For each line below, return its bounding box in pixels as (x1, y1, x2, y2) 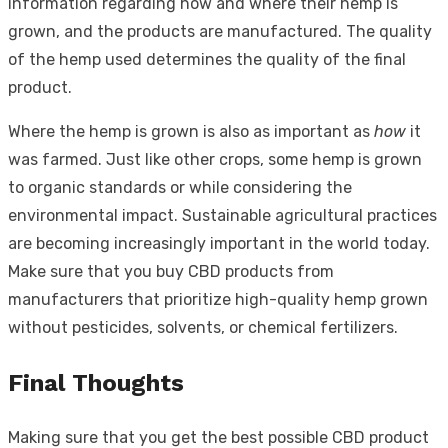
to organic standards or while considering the (8, 177, 352, 197)
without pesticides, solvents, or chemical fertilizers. (8, 317, 398, 337)
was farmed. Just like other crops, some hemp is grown (8, 149, 422, 169)
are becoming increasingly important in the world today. (8, 233, 430, 253)
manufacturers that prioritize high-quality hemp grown (8, 289, 428, 309)
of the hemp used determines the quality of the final (8, 49, 406, 69)
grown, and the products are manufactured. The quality (8, 21, 432, 41)
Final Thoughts (8, 368, 184, 397)
